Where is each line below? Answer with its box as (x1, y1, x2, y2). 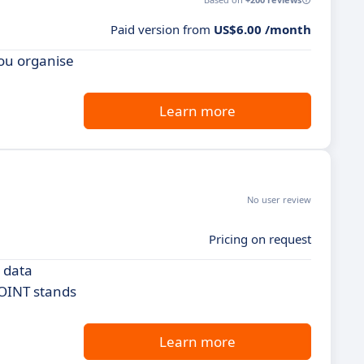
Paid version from (110, 21, 214, 37)
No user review (247, 193, 311, 206)
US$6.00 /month (214, 21, 311, 37)
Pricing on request (209, 231, 311, 247)
